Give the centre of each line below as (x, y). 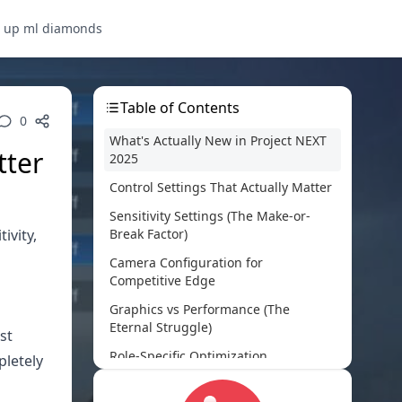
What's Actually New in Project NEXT (218, 140)
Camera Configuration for (186, 262)
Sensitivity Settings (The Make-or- (210, 216)
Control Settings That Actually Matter (221, 187)
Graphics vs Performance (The (200, 309)
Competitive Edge (162, 280)
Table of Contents (180, 108)
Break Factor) (149, 234)
